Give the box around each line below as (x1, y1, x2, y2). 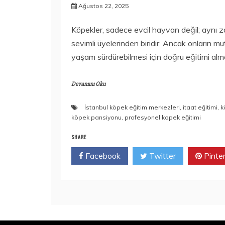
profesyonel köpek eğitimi (125, 113, 201, 121)
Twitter (147, 150, 176, 161)
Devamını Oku (71, 80, 105, 88)
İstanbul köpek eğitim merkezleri (84, 103, 180, 111)
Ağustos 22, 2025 (78, 2, 129, 10)
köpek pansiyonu (71, 113, 122, 121)
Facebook (83, 150, 121, 161)
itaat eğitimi (183, 103, 217, 111)
